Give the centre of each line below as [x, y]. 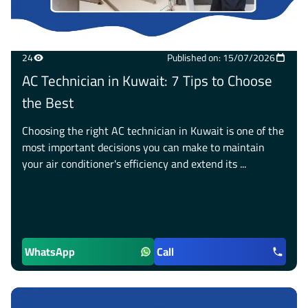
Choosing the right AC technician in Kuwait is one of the [153, 131]
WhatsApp [50, 252]
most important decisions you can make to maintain [143, 147]
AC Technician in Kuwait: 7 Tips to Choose [147, 81]
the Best [48, 103]
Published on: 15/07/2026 [221, 58]
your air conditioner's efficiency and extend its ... [134, 164]
